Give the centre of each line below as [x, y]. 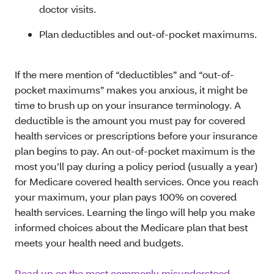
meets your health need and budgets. [99, 243]
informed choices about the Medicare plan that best [131, 228]
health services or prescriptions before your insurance [136, 136]
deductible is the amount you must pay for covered [130, 120]
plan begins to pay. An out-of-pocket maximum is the [135, 151]
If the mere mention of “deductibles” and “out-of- [124, 75]
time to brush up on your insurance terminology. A [128, 105]
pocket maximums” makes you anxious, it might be [131, 90]
